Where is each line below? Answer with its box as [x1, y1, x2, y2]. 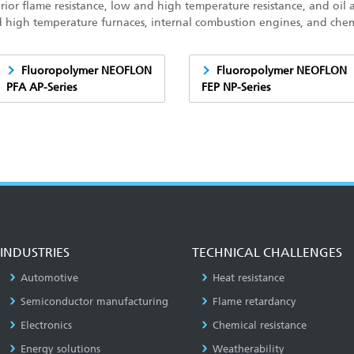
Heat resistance [212, 272, 284, 284]
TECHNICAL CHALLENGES [191, 245, 342, 260]
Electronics [21, 319, 73, 331]
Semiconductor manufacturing [21, 296, 169, 307]
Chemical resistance [212, 319, 307, 331]
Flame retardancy [212, 296, 296, 307]
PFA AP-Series [6, 81, 77, 93]
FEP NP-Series [201, 81, 270, 93]
